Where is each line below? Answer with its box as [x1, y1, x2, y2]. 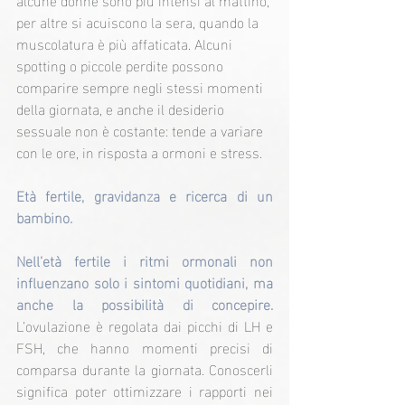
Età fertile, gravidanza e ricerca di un [16, 182, 273, 209]
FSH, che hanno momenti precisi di [16, 334, 273, 361]
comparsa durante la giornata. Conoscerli [16, 355, 273, 382]
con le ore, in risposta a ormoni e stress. [16, 138, 262, 165]
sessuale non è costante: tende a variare [16, 117, 267, 144]
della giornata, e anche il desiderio [16, 95, 228, 122]
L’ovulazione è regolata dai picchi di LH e [16, 312, 273, 339]
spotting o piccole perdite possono [16, 52, 227, 79]
